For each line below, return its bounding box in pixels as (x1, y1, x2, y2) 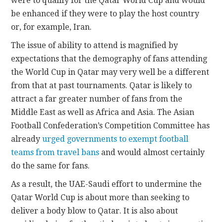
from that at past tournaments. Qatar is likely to (11, 81, 192, 91)
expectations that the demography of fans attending (11, 54, 208, 64)
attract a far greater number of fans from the (11, 94, 183, 104)
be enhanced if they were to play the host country (11, 9, 200, 19)
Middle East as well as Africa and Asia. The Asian (11, 108, 195, 117)
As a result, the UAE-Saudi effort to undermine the (11, 179, 202, 189)
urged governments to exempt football (42, 134, 189, 144)
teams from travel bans (11, 148, 100, 158)
